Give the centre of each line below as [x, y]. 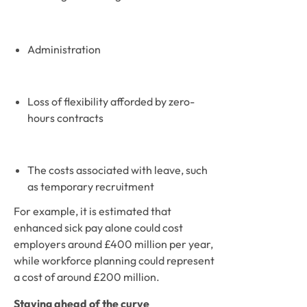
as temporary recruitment [91, 186]
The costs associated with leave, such [118, 170]
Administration [65, 49]
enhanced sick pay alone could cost [98, 228]
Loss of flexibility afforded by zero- [111, 101]
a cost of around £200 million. [88, 277]
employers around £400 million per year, [113, 244]
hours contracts [65, 118]
